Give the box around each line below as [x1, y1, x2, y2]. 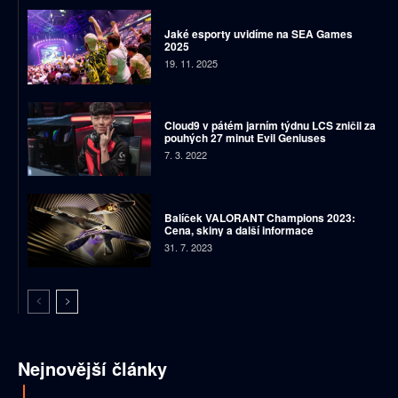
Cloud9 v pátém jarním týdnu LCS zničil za [163, 117, 376, 134]
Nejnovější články [18, 355, 167, 382]
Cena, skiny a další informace [163, 221, 314, 238]
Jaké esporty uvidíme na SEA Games [163, 25, 353, 42]
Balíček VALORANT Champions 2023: [163, 209, 355, 226]
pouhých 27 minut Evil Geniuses [163, 130, 326, 147]
